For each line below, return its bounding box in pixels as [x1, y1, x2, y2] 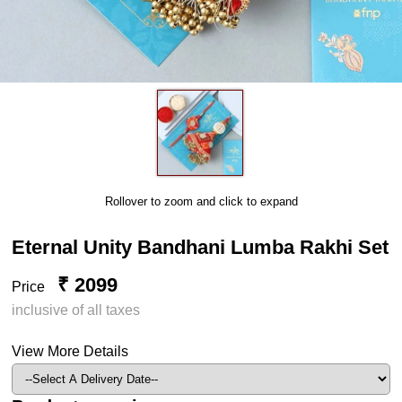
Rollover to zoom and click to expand [104, 194, 298, 208]
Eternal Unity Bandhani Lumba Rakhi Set [12, 235, 389, 258]
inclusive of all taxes [12, 301, 141, 318]
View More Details [12, 343, 129, 359]
